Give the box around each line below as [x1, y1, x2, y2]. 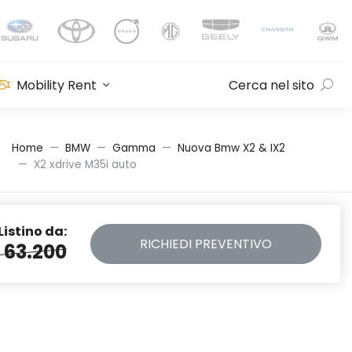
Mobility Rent [16, 76, 97, 94]
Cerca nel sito [229, 76, 314, 94]
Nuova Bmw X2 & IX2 [178, 141, 285, 156]
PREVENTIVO [195, 235, 272, 253]
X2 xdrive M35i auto [34, 157, 137, 172]
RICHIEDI [140, 235, 195, 253]
